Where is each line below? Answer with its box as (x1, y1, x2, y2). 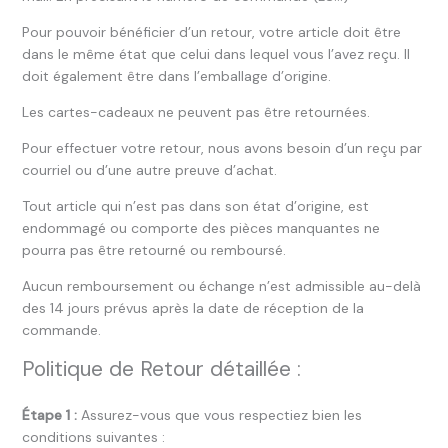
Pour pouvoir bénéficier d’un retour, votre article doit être (21, 23, 401, 41)
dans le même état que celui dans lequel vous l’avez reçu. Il (21, 45, 410, 63)
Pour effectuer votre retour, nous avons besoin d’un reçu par (21, 139, 422, 157)
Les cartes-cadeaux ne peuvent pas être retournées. (21, 103, 370, 121)
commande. (21, 321, 101, 339)
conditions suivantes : (21, 428, 165, 446)
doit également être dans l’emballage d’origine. (21, 67, 331, 85)
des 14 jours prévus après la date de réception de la (21, 299, 364, 317)
